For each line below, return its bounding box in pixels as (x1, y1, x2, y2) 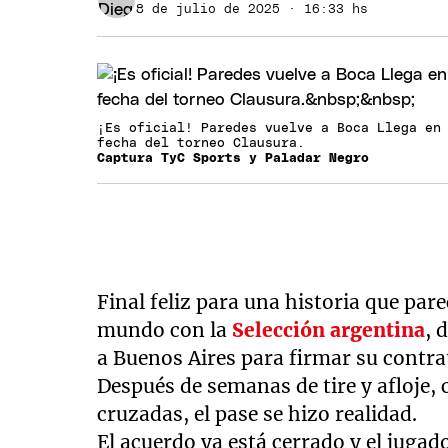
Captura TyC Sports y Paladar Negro (97, 152, 370, 165)
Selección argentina (232, 318, 426, 342)
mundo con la (97, 318, 233, 342)
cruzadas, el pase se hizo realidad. (97, 402, 418, 426)
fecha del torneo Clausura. (97, 137, 322, 150)
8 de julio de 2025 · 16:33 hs (135, 2, 368, 16)
